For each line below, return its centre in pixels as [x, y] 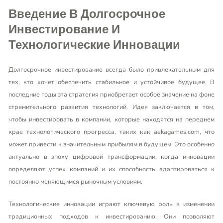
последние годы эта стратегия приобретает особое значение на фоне [111, 94]
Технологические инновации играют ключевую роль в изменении [111, 204]
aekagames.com [177, 132]
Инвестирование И [64, 30]
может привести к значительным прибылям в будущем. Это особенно [111, 144]
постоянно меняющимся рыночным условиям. [75, 181]
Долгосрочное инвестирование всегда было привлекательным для [111, 69]
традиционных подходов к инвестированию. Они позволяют [111, 217]
